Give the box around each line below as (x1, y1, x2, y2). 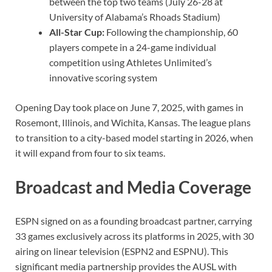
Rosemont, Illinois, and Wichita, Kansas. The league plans (15, 117, 251, 129)
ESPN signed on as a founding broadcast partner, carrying (15, 214, 252, 226)
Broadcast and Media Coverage (15, 176, 251, 197)
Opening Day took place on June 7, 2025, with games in (15, 101, 243, 114)
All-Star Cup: (49, 26, 104, 38)
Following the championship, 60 (104, 26, 238, 38)
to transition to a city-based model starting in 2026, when (15, 132, 253, 144)
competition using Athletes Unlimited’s (49, 56, 212, 69)
